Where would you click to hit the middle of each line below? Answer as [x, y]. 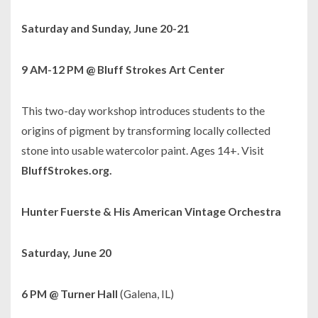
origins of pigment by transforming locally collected [146, 131]
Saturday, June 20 [66, 253]
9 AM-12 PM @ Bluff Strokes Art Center [123, 70]
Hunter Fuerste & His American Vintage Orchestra [151, 212]
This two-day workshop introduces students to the [143, 111]
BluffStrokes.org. [67, 170]
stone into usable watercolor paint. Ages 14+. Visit [143, 150]
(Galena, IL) [147, 294]
